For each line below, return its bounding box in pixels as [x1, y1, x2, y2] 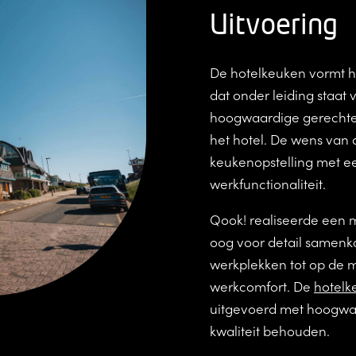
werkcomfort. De [210, 277, 314, 296]
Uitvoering [210, 10, 338, 41]
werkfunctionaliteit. [210, 174, 326, 194]
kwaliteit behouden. [210, 321, 330, 341]
